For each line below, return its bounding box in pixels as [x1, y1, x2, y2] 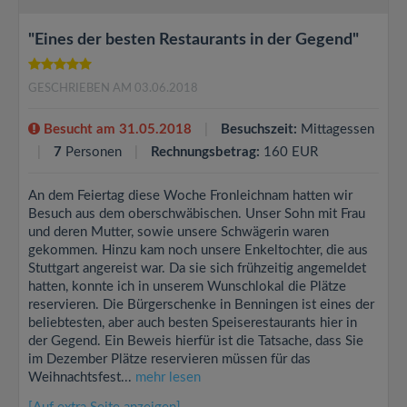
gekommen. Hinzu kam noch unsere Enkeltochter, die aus [28, 243, 368, 257]
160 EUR [260, 145, 318, 159]
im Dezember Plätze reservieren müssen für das [28, 352, 311, 366]
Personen [62, 145, 125, 159]
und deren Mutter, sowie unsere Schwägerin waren [28, 225, 329, 239]
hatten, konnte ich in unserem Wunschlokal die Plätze [28, 280, 346, 293]
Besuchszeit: [221, 123, 297, 136]
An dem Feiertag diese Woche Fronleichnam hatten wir [28, 189, 352, 203]
